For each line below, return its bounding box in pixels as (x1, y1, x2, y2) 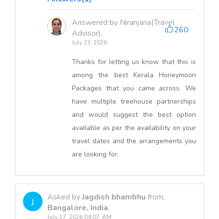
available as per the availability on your (72, 123, 196, 133)
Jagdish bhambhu (82, 192, 148, 203)
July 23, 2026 (72, 39, 107, 47)
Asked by (47, 192, 82, 203)
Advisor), (72, 28, 102, 39)
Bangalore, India (47, 202, 108, 214)
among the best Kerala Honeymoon (72, 70, 196, 80)
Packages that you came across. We (72, 84, 196, 93)
